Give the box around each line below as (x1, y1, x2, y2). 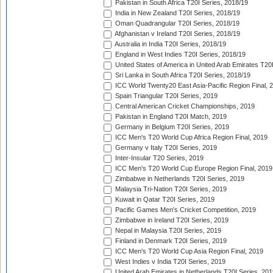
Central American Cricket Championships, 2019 (113, 102, 255, 110)
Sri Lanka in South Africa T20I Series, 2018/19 (113, 71, 250, 79)
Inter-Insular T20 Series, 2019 (113, 154, 204, 162)
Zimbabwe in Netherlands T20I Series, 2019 (113, 175, 244, 183)
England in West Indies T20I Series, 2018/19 (113, 51, 246, 58)
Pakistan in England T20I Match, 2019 (113, 113, 227, 121)
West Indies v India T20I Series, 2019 (113, 258, 225, 266)
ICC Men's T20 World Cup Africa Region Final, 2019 (113, 133, 268, 141)
